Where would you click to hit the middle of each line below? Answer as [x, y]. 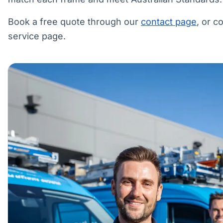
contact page [169, 22]
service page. [37, 36]
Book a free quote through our [74, 22]
